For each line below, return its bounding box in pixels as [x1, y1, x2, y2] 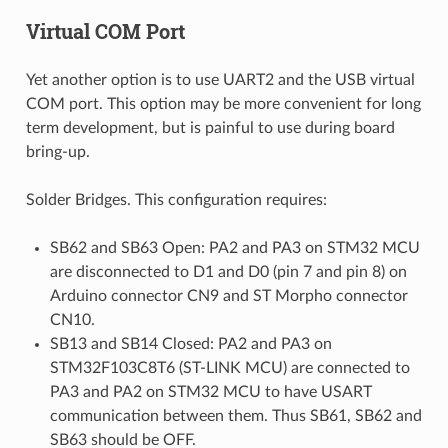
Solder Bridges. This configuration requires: [25, 191, 327, 208]
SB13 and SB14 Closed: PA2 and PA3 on [49, 335, 332, 352]
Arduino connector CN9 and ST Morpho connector [49, 287, 408, 304]
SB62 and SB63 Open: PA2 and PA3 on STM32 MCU [49, 239, 420, 256]
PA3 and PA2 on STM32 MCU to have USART [49, 383, 372, 400]
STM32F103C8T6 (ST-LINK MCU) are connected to [49, 359, 410, 376]
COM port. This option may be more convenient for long [25, 95, 421, 112]
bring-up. [25, 143, 90, 160]
